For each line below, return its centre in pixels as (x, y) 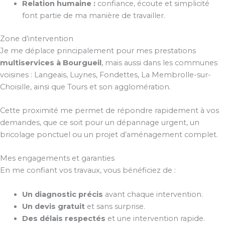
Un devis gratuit (53, 206)
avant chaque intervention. (153, 194)
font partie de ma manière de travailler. (93, 15)
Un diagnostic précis (62, 194)
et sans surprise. (115, 206)
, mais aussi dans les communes (159, 63)
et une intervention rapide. (155, 218)
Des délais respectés (64, 218)
